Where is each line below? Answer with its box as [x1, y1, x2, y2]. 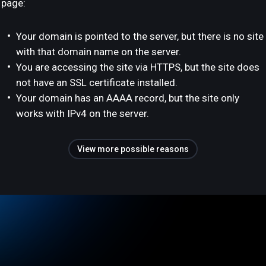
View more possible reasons [77, 144, 189, 154]
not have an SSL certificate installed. [16, 77, 178, 88]
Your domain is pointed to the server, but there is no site [16, 30, 264, 42]
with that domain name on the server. [16, 46, 181, 58]
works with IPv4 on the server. [16, 107, 149, 119]
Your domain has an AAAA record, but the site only [16, 92, 239, 104]
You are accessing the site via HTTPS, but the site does [16, 61, 259, 73]
